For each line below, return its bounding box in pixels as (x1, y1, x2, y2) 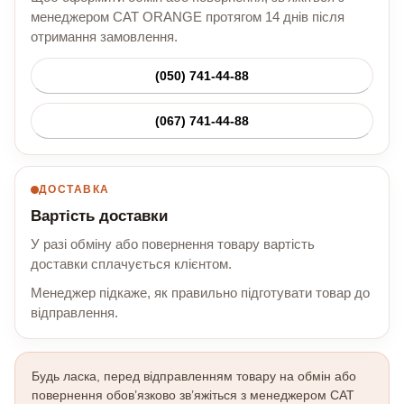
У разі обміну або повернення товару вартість (31, 237, 315, 252)
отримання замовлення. (31, 30, 178, 45)
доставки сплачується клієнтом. (31, 257, 232, 272)
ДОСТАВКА (39, 183, 110, 197)
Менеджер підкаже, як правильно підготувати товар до (31, 286, 370, 301)
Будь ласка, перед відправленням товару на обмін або (32, 369, 356, 384)
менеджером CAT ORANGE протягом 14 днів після (31, 10, 344, 25)
